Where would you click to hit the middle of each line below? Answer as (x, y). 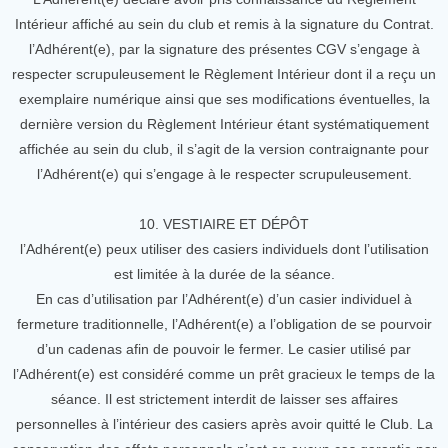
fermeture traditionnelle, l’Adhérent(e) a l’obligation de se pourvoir (224, 324)
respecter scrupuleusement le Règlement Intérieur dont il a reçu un (224, 74)
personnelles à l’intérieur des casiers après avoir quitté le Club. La (224, 424)
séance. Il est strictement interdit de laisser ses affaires (224, 399)
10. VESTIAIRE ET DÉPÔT (224, 224)
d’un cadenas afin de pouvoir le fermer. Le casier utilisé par (224, 349)
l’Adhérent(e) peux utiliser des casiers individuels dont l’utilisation (224, 249)
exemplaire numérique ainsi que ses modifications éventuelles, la (224, 99)
